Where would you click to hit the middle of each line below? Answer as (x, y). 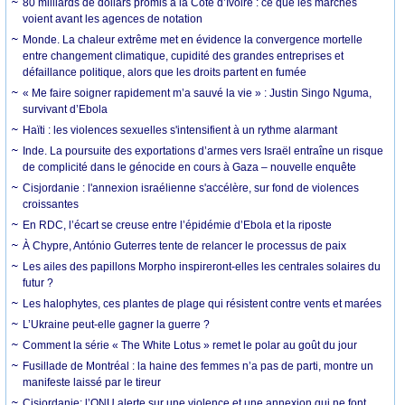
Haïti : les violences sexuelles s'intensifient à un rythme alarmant (180, 131)
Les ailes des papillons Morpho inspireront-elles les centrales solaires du (202, 267)
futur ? (38, 283)
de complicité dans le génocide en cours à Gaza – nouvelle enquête (190, 168)
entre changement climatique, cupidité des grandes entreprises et (184, 57)
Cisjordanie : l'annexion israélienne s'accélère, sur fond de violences (191, 188)
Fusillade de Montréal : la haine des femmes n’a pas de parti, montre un (198, 367)
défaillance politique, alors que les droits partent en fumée (165, 73)
